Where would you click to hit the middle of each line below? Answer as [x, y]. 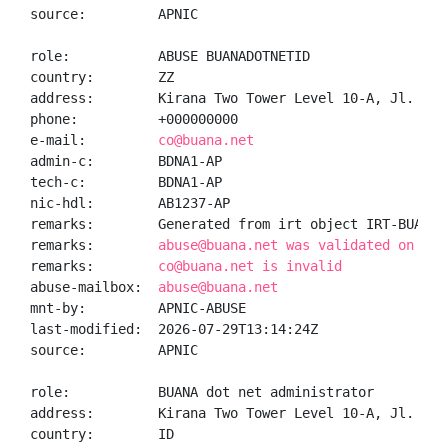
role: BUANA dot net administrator [202, 392]
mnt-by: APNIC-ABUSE [138, 308]
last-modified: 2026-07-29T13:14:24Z [174, 329]
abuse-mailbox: [94, 287]
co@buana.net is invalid [250, 266]
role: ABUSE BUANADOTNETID [170, 56]
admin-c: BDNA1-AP [126, 161]
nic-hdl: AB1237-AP [130, 203]
